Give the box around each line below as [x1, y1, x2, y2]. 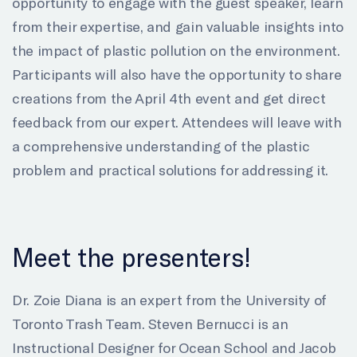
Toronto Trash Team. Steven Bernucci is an [12, 314, 288, 332]
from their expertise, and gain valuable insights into [12, 17, 343, 35]
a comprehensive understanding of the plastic [12, 136, 310, 155]
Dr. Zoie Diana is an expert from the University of [12, 290, 328, 308]
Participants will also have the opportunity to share [12, 65, 342, 83]
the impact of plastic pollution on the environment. [12, 41, 340, 59]
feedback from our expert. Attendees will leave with [12, 112, 342, 131]
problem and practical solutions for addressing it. [12, 160, 329, 178]
